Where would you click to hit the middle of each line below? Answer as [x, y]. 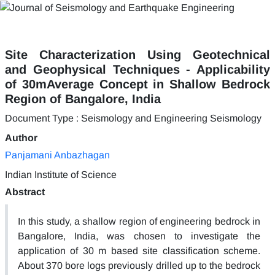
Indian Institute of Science [61, 174]
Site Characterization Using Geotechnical [137, 54]
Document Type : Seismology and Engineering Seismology [133, 118]
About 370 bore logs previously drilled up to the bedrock [139, 265]
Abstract [25, 192]
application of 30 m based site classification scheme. [139, 250]
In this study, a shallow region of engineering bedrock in [139, 221]
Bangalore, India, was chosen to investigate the [139, 236]
